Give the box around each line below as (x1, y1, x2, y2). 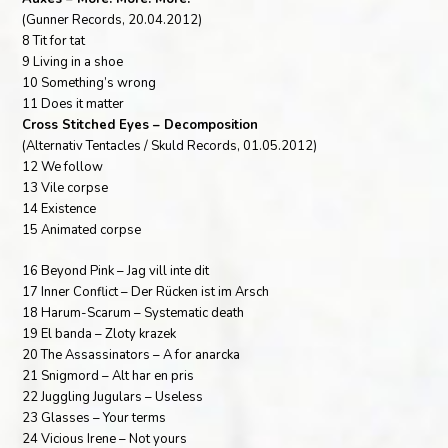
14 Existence (22, 199, 97, 218)
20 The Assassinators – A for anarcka (22, 345, 241, 364)
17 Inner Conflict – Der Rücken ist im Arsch (22, 282, 270, 301)
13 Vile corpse (22, 178, 109, 197)
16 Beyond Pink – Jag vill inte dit (22, 261, 210, 280)
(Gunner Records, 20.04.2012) (22, 10, 203, 29)
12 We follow (22, 157, 104, 176)
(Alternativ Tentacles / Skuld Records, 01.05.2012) (22, 136, 318, 155)
